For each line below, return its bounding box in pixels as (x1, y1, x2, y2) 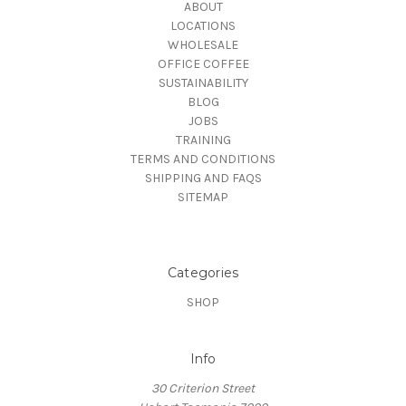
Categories (167, 264, 239, 281)
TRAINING (175, 131, 231, 148)
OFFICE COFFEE (157, 55, 249, 72)
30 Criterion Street (151, 380, 255, 396)
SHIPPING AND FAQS (144, 169, 262, 186)
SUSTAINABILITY (158, 74, 248, 91)
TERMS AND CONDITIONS (130, 150, 275, 167)
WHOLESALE (168, 36, 238, 53)
